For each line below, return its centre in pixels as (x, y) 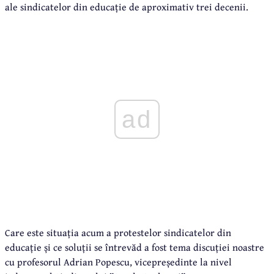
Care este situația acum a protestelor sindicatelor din (118, 232)
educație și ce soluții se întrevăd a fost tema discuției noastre (135, 247)
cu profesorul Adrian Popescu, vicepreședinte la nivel (118, 261)
